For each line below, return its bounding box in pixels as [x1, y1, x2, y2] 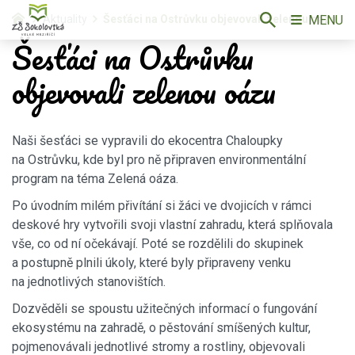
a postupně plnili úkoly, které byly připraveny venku [12, 254, 291, 270]
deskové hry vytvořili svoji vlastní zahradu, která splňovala [12, 216, 333, 232]
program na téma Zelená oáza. [12, 170, 178, 186]
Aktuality [43, 12, 88, 25]
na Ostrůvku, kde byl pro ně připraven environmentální [12, 151, 306, 167]
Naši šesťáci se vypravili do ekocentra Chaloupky [12, 132, 283, 148]
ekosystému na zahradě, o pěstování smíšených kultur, [12, 319, 311, 335]
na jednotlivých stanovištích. [12, 273, 166, 289]
